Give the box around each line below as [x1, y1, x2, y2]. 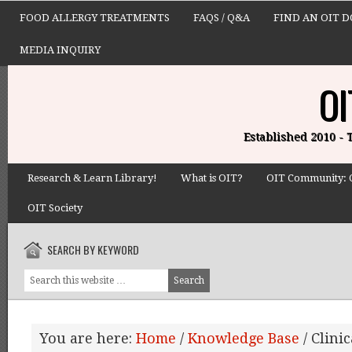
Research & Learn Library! [27, 172, 157, 184]
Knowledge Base [188, 330, 299, 346]
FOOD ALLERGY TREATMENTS [20, 12, 170, 24]
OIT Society [27, 202, 82, 214]
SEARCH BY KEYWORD [47, 241, 139, 258]
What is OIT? [181, 172, 243, 184]
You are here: [39, 330, 136, 346]
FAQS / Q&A [193, 12, 250, 24]
